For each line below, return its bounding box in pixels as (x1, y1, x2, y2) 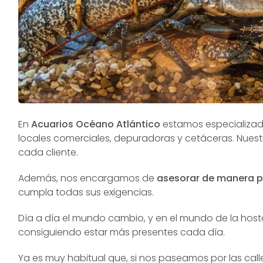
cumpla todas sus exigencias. (18, 186, 154, 200)
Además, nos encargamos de (18, 171, 157, 186)
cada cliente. (18, 146, 79, 160)
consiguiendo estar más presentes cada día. (18, 225, 225, 240)
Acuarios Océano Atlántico (31, 117, 161, 131)
